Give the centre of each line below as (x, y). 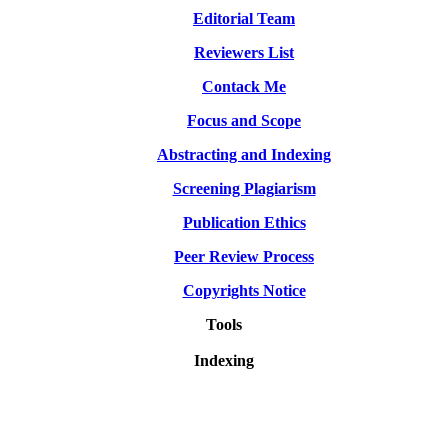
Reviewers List (244, 52)
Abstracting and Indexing (244, 154)
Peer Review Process (244, 256)
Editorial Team (244, 18)
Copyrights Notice (244, 290)
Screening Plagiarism (244, 188)
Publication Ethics (244, 222)
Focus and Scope (244, 120)
